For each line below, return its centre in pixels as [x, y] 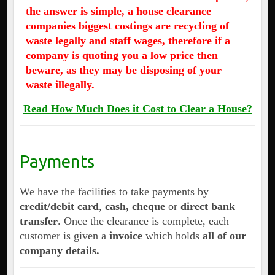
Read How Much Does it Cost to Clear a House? [137, 109]
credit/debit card [59, 207]
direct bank [207, 207]
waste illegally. [60, 85]
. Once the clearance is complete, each [143, 221]
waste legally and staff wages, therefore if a [128, 41]
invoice [126, 236]
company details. [59, 251]
